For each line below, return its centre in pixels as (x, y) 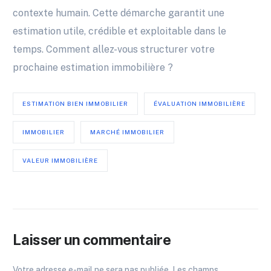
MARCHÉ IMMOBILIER (128, 132)
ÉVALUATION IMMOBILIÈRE (200, 104)
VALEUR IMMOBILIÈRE (60, 161)
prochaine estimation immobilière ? (93, 68)
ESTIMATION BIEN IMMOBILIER (76, 104)
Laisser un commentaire (92, 240)
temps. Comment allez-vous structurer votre (114, 50)
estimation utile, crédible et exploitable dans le (120, 31)
